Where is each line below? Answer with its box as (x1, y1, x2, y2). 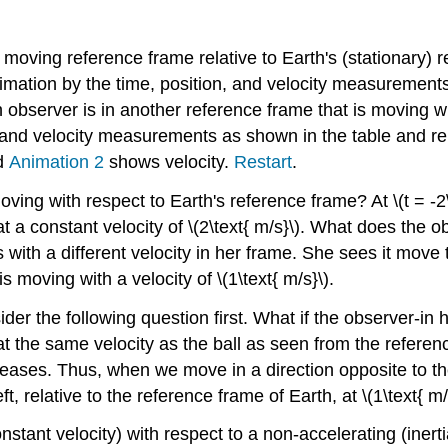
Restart (234, 151, 292, 172)
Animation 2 (9, 151, 104, 172)
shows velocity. (104, 151, 234, 172)
